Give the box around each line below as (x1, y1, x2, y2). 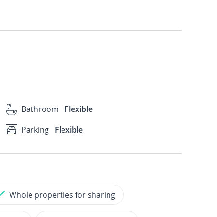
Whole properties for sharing (9, 189, 115, 200)
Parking (21, 124, 49, 135)
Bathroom (21, 104, 59, 114)
